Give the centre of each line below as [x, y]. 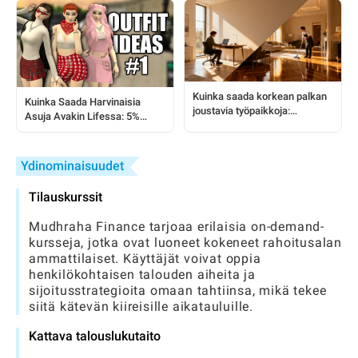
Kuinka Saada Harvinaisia [83, 101]
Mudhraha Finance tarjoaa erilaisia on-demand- [177, 226]
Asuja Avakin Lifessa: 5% [82, 116]
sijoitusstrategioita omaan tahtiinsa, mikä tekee [178, 290]
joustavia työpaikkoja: [241, 110]
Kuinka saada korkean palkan [260, 96]
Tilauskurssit [66, 197]
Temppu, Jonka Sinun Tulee [88, 130]
